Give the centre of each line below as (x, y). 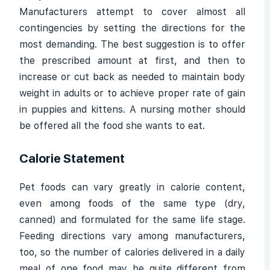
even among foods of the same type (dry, (132, 203)
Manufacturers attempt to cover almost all (132, 12)
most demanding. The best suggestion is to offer (132, 44)
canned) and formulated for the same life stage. (132, 220)
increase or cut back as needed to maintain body (132, 77)
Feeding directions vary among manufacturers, (132, 236)
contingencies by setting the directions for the (132, 28)
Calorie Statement (72, 159)
